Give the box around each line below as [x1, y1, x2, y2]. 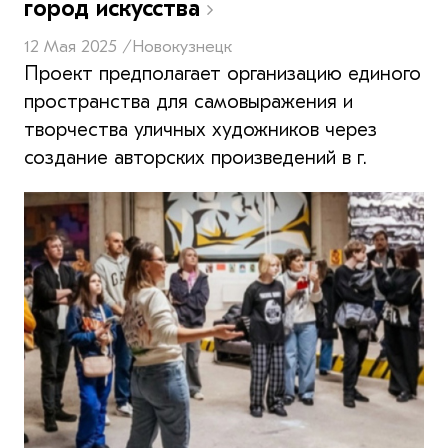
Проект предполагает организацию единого [24, 61, 421, 85]
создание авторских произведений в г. [24, 145, 367, 169]
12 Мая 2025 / [24, 35, 132, 57]
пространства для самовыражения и [24, 89, 353, 113]
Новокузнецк [132, 35, 232, 57]
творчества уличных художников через [24, 117, 377, 141]
